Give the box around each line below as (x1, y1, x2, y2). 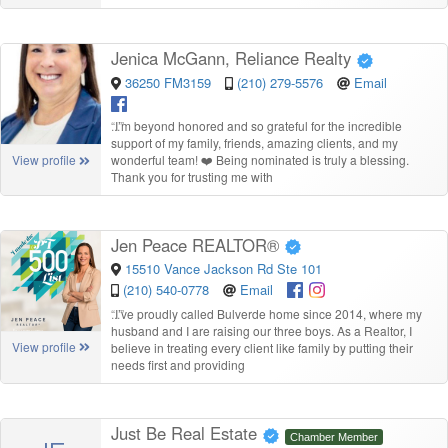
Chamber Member (290, 431, 378, 444)
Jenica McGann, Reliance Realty (111, 46, 356, 71)
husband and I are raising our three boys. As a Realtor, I (111, 322, 412, 340)
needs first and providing (111, 356, 245, 374)
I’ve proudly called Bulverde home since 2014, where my (115, 305, 422, 323)
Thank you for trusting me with (111, 167, 273, 185)
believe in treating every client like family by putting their (111, 339, 413, 357)
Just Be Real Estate (111, 421, 262, 446)
